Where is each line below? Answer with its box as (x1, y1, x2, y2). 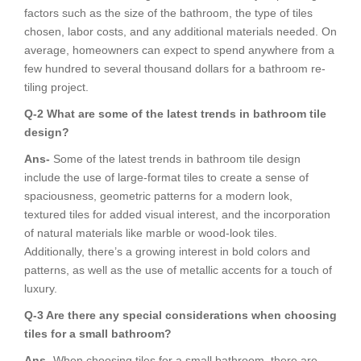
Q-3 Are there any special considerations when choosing (24, 308, 337, 322)
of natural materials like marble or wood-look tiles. (24, 226, 277, 239)
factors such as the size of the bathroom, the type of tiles (24, 6, 313, 19)
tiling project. (24, 80, 89, 93)
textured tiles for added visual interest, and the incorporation (24, 207, 330, 221)
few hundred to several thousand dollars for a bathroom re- (24, 61, 326, 75)
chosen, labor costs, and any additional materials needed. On (24, 24, 337, 38)
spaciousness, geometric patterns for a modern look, (24, 189, 293, 202)
